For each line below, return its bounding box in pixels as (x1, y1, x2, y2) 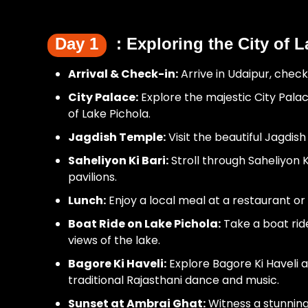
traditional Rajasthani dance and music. (68, 272, 280, 288)
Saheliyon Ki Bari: (68, 153, 169, 168)
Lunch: (68, 192, 107, 208)
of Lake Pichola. (68, 106, 151, 122)
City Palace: (68, 89, 139, 105)
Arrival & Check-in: (68, 66, 179, 82)
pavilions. (68, 169, 118, 185)
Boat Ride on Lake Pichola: (68, 216, 221, 232)
